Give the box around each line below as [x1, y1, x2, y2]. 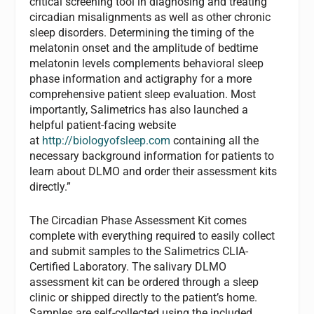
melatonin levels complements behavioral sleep [29, 57, 264, 71]
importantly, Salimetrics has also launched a [29, 103, 249, 117]
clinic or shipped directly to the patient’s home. [29, 290, 258, 304]
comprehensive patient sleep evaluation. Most [29, 88, 257, 102]
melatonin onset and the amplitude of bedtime [29, 41, 259, 55]
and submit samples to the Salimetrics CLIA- [29, 244, 249, 258]
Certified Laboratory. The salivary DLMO [29, 259, 227, 273]
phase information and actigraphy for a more [29, 72, 252, 86]
